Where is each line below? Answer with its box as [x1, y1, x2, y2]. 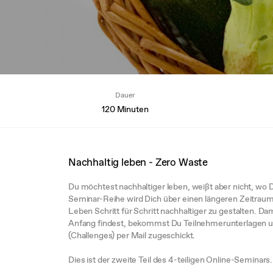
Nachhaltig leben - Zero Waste [68, 155, 208, 169]
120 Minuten [102, 104, 149, 115]
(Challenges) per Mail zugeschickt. [68, 229, 196, 241]
